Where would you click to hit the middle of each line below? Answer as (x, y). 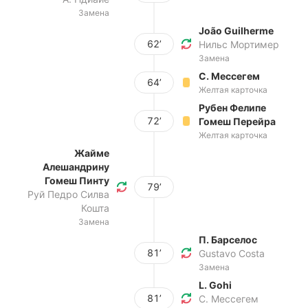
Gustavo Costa (232, 253)
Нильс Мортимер (239, 44)
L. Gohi (215, 285)
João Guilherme (236, 31)
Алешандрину (76, 167)
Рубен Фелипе (232, 108)
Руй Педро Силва (68, 194)
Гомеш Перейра (237, 121)
